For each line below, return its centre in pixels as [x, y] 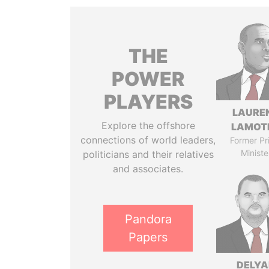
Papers [148, 237]
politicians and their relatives [148, 154]
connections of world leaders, [148, 140]
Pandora [148, 219]
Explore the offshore [148, 125]
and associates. [148, 169]
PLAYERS [148, 102]
